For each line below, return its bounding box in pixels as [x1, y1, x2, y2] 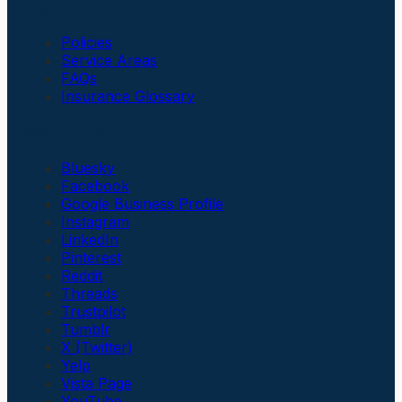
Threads [61, 284, 118, 302]
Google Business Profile [61, 194, 223, 213]
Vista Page [61, 373, 132, 392]
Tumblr [61, 319, 110, 338]
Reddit [61, 266, 102, 284]
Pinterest [61, 248, 121, 267]
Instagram [61, 212, 129, 231]
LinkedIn [61, 230, 118, 249]
